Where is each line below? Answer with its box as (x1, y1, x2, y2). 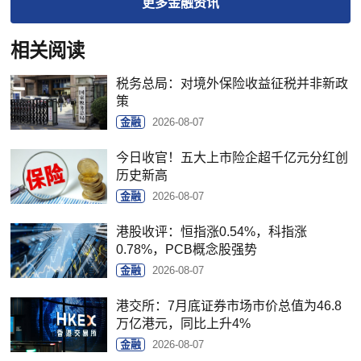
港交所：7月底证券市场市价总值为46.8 (116, 298, 342, 313)
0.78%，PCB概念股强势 (116, 242, 258, 256)
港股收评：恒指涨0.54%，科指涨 (116, 224, 308, 239)
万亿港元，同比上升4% (116, 316, 251, 330)
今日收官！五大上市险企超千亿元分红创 (116, 150, 349, 164)
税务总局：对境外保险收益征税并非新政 (116, 76, 349, 90)
